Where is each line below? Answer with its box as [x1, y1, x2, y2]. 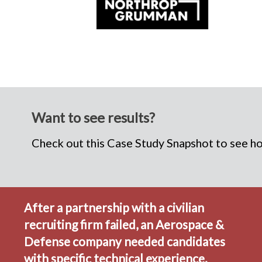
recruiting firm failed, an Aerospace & [24, 216, 225, 232]
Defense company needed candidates [24, 233, 226, 249]
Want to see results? [31, 109, 155, 126]
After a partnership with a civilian [24, 199, 205, 215]
